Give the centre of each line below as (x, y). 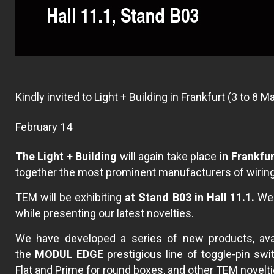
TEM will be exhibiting (70, 198)
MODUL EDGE (71, 254)
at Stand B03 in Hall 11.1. (190, 198)
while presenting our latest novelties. (105, 213)
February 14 (46, 127)
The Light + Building (68, 156)
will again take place (168, 156)
